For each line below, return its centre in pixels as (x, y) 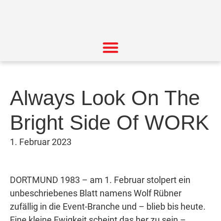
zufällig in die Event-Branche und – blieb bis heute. (108, 206)
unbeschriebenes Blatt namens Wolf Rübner (96, 193)
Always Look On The (105, 98)
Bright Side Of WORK (110, 123)
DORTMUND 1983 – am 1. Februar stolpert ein (100, 180)
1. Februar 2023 (41, 142)
